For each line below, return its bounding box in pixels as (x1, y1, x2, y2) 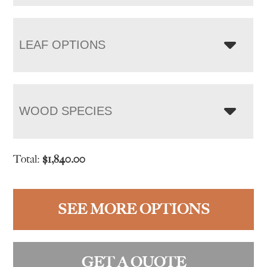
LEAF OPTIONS (19, 38, 106, 51)
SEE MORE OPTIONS (57, 200, 210, 218)
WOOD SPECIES (19, 104, 113, 117)
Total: (13, 152, 43, 166)
